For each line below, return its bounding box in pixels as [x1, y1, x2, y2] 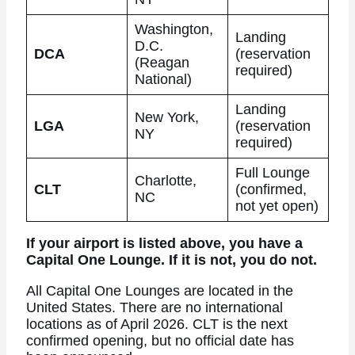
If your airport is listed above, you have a [25, 235, 303, 252]
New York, [134, 109, 199, 125]
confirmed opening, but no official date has [25, 332, 294, 349]
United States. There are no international [25, 299, 283, 315]
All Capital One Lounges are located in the [25, 282, 293, 299]
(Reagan [134, 54, 189, 71]
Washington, [134, 21, 213, 37]
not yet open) [235, 197, 319, 214]
